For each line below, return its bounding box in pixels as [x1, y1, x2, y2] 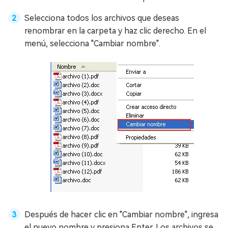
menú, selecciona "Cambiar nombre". [24, 39, 160, 48]
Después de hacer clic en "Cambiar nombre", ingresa [24, 210, 218, 219]
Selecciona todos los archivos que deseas [24, 13, 179, 23]
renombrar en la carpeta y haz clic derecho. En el [24, 26, 206, 36]
